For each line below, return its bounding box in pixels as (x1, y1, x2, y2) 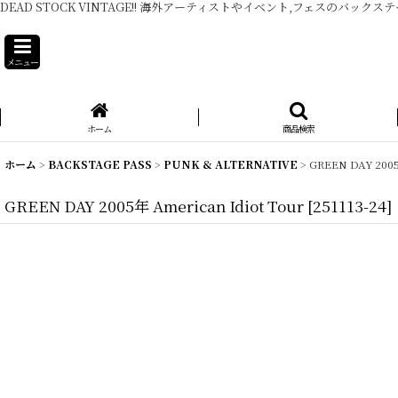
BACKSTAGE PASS (48, 155, 152, 171)
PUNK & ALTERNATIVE (163, 155, 298, 171)
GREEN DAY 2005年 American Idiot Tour (4, 194, 304, 217)
